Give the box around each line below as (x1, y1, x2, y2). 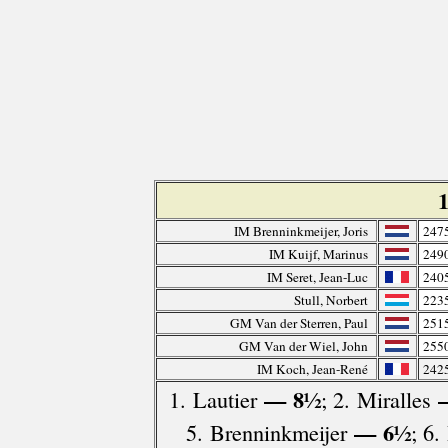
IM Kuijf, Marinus (268, 245, 368, 264)
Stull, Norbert (293, 291, 368, 310)
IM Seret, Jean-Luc (266, 268, 368, 287)
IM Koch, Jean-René (256, 360, 368, 379)
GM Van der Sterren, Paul (229, 314, 368, 333)
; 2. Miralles (320, 384, 431, 415)
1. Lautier (168, 384, 257, 415)
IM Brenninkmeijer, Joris (233, 222, 368, 241)
